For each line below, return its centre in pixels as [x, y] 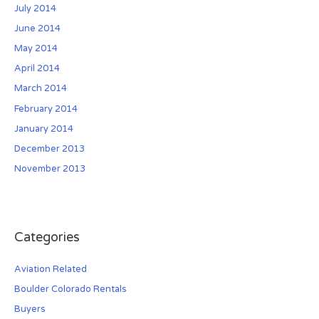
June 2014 [37, 28]
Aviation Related [50, 269]
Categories [47, 237]
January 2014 [43, 129]
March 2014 [40, 89]
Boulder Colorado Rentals [70, 289]
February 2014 [46, 109]
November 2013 [49, 169]
